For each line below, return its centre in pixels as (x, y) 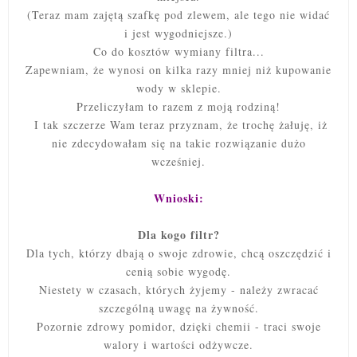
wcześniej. (178, 161)
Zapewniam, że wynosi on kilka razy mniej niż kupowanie (178, 69)
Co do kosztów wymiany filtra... (178, 51)
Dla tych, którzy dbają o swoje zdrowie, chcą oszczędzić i (178, 253)
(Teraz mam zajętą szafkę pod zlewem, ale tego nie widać (178, 14)
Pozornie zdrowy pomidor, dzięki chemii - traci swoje (178, 326)
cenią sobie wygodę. (178, 271)
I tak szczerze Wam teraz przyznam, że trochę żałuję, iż (178, 124)
